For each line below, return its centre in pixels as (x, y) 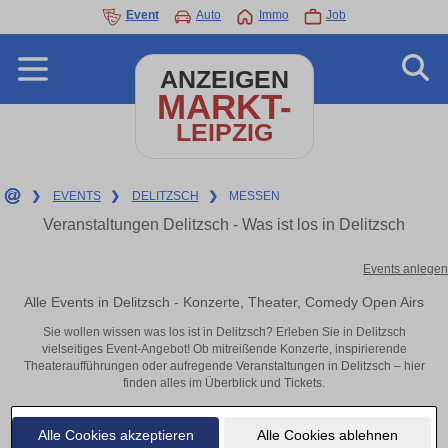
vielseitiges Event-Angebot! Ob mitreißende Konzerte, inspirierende (224, 349)
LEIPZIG (224, 132)
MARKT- (224, 106)
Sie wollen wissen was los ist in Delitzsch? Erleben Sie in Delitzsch (224, 332)
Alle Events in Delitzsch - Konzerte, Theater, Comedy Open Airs (224, 301)
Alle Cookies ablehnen (327, 434)
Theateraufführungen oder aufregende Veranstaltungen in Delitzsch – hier (224, 366)
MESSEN (255, 196)
